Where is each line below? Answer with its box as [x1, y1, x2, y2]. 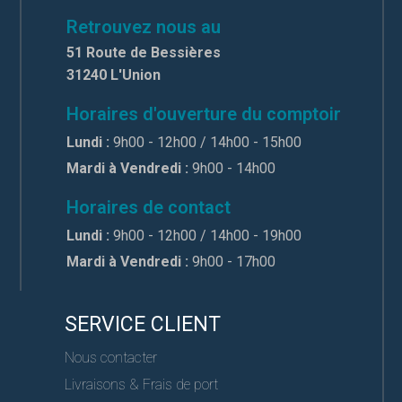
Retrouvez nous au [66, 15, 222, 38]
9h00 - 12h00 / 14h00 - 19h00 [109, 226, 302, 244]
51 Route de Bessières [66, 43, 222, 61]
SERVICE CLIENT [65, 311, 222, 336]
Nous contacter [65, 348, 158, 366]
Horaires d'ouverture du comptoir [66, 102, 342, 125]
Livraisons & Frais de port [65, 375, 219, 393]
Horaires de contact [66, 196, 232, 218]
